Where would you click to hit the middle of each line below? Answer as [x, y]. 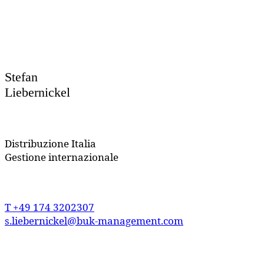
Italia [82, 143]
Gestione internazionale [62, 157]
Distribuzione [37, 143]
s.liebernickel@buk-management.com [94, 220]
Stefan [21, 77]
